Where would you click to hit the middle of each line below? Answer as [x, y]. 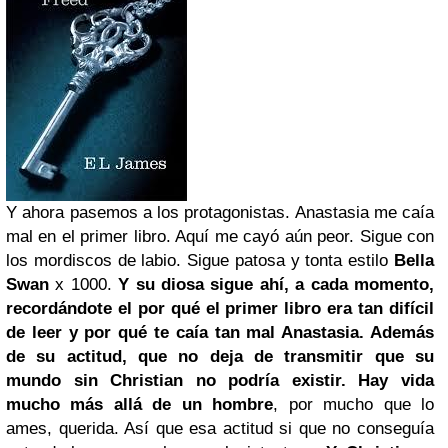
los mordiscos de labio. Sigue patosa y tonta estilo [200, 260]
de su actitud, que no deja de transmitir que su [220, 356]
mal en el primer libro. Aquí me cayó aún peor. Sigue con [220, 236]
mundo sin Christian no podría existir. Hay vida [220, 380]
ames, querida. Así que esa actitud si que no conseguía [220, 428]
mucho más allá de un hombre [140, 404]
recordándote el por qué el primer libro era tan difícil [220, 308]
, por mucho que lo [354, 404]
